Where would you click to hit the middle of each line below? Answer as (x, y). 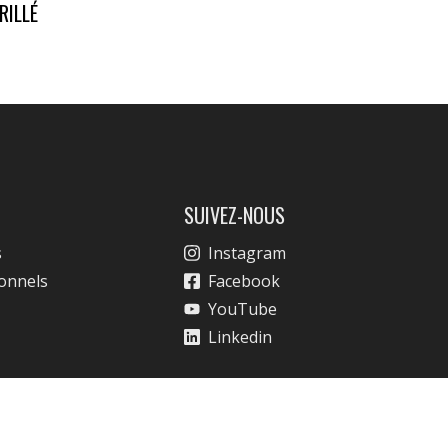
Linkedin (239, 337)
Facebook (243, 281)
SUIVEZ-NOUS (234, 215)
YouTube (242, 309)
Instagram (246, 253)
